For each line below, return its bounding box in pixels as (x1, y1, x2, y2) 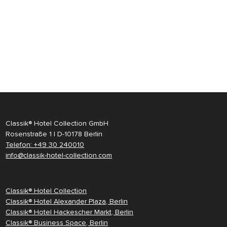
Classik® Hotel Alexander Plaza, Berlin (6, 197, 128, 206)
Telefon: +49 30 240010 (6, 140, 85, 149)
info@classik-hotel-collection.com (6, 151, 112, 160)
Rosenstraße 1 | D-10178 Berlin (6, 130, 103, 139)
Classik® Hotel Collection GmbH (6, 119, 109, 128)
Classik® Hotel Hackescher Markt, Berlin (6, 208, 134, 217)
